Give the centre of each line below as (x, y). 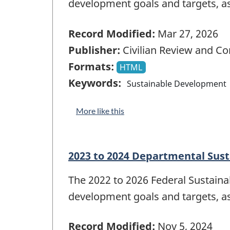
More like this (100, 110)
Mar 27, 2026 (187, 33)
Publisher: (94, 50)
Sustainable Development (177, 83)
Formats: (91, 66)
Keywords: (95, 83)
